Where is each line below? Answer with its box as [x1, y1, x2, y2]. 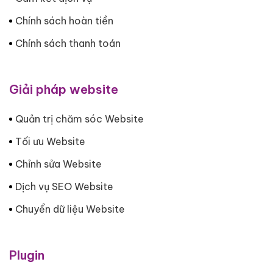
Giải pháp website [9, 81, 118, 97]
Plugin [9, 247, 44, 263]
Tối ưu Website [15, 135, 85, 147]
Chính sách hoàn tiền [15, 14, 113, 27]
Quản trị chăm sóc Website [15, 112, 144, 125]
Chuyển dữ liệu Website [15, 202, 125, 215]
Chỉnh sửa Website [15, 157, 102, 170]
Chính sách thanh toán [15, 37, 121, 49]
